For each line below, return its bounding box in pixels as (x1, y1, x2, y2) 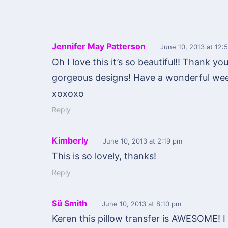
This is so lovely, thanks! (52, 151, 156, 162)
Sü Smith (52, 198, 87, 209)
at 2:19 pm (147, 137, 182, 146)
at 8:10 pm (146, 199, 181, 208)
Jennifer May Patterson (52, 41, 146, 52)
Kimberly (52, 135, 88, 146)
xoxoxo (52, 88, 84, 99)
